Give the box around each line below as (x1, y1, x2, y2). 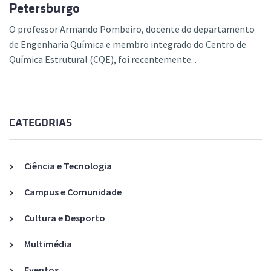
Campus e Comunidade (24, 186, 122, 198)
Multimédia (24, 238, 72, 250)
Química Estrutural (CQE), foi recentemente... (9, 53, 197, 66)
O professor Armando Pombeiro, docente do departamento (9, 23, 255, 36)
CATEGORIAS (9, 117, 72, 129)
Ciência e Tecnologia (24, 160, 112, 172)
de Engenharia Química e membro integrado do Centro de (9, 38, 246, 51)
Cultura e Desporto (24, 212, 105, 224)
